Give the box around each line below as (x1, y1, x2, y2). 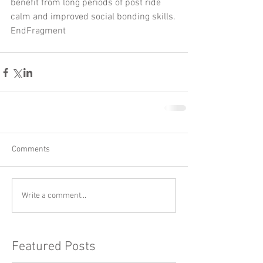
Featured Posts (12, 239, 96, 255)
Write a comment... (22, 190, 86, 201)
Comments (12, 144, 50, 154)
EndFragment (11, 25, 66, 37)
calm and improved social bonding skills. (11, 11, 176, 23)
